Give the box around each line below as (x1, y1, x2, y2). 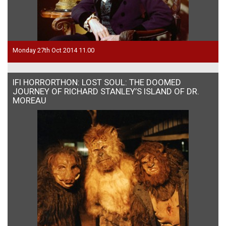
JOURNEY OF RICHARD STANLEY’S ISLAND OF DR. (13, 86, 199, 96)
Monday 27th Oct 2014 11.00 (13, 46, 94, 54)
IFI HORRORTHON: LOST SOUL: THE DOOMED (13, 77, 181, 87)
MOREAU (13, 95, 46, 105)
